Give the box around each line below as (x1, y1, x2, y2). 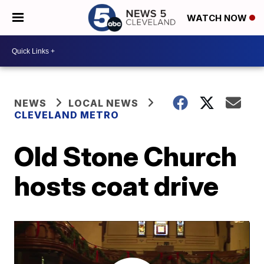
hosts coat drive (14, 169, 219, 202)
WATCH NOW (187, 12, 249, 24)
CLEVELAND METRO (14, 109, 120, 121)
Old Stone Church (14, 140, 237, 173)
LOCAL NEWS (68, 97, 139, 109)
